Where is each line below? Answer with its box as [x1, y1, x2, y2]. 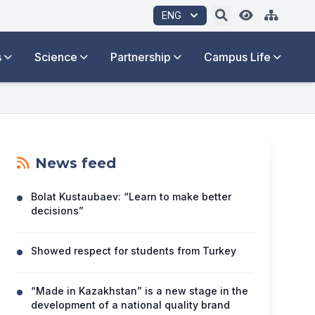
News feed [35, 155, 116, 172]
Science [34, 50, 77, 64]
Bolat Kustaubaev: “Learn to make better [31, 191, 231, 202]
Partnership [110, 50, 171, 64]
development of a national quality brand [31, 299, 230, 311]
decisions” [31, 205, 84, 217]
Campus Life [204, 50, 271, 64]
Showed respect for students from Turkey [31, 245, 236, 257]
